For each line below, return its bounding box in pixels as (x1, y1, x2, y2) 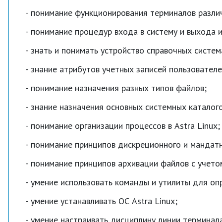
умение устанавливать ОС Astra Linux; (31, 195, 177, 207)
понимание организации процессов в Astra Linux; (31, 120, 220, 131)
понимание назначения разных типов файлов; (31, 82, 207, 94)
